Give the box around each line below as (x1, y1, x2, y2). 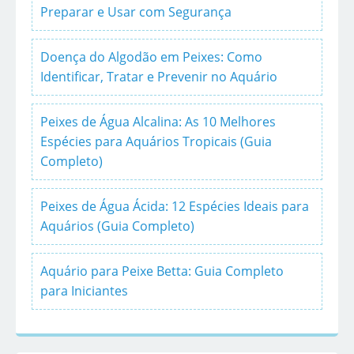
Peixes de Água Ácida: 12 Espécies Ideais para (40, 198, 309, 216)
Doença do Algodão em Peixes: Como (40, 48, 262, 66)
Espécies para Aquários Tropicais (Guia (40, 133, 272, 151)
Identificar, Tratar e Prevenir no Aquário (40, 68, 277, 86)
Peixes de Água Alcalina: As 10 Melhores (40, 113, 276, 131)
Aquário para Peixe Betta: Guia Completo (40, 262, 284, 281)
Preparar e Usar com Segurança (40, 3, 232, 21)
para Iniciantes (40, 282, 128, 300)
